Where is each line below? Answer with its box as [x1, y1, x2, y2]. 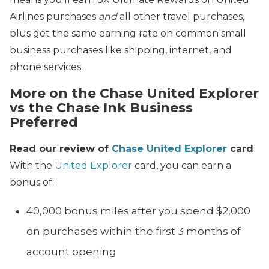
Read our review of [10, 143, 112, 155]
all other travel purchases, [117, 10, 244, 22]
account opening [26, 246, 116, 258]
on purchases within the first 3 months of [26, 225, 241, 238]
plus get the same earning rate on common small [10, 27, 246, 39]
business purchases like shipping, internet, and [10, 44, 232, 56]
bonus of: [10, 177, 54, 189]
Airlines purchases [10, 10, 98, 22]
